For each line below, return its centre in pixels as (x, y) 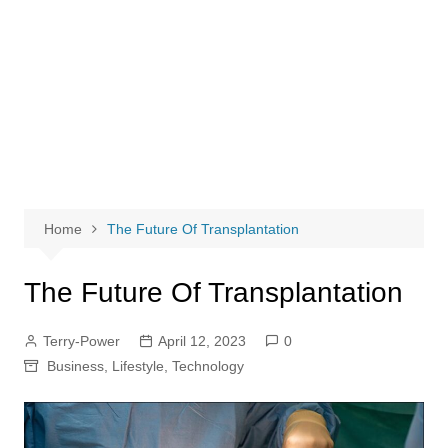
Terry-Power (81, 340)
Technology (207, 365)
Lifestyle (137, 365)
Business (75, 365)
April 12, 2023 (201, 340)
